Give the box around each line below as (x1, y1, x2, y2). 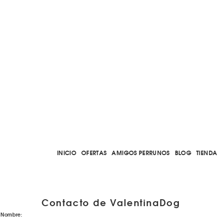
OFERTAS (81, 148, 107, 157)
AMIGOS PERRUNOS (111, 148, 170, 157)
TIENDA (196, 148, 218, 157)
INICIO (56, 148, 76, 157)
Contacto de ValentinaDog (41, 195, 181, 209)
